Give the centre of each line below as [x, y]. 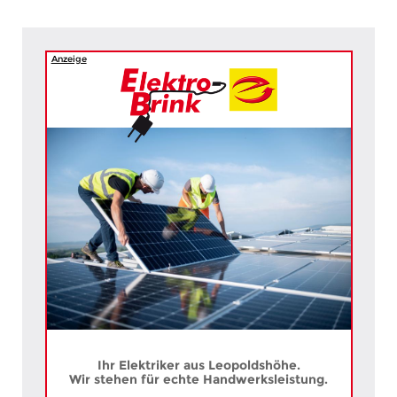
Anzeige [69, 58]
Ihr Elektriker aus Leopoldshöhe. [198, 365]
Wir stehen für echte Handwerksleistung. [198, 379]
